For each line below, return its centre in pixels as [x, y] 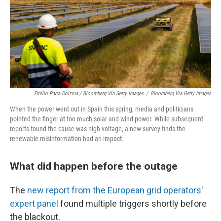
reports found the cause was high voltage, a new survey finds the [98, 129]
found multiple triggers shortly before [132, 203]
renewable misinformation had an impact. [67, 139]
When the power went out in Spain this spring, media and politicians [102, 109]
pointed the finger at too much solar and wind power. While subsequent [107, 119]
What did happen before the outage [94, 166]
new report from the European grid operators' [115, 190]
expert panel [34, 203]
